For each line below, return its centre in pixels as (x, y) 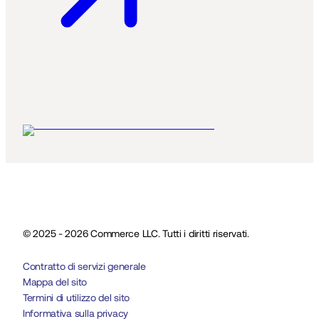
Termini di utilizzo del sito (77, 298)
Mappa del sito (55, 282)
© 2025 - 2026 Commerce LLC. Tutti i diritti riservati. (136, 234)
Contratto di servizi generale (84, 267)
